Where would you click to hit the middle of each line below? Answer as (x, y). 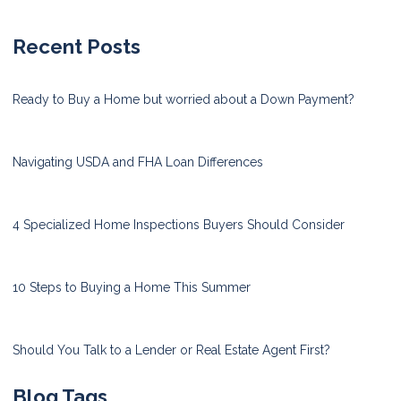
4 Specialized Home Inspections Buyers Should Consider (179, 224)
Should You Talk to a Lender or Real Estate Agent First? (171, 350)
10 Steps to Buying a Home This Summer (132, 287)
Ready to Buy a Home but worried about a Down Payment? (183, 99)
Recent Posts (77, 46)
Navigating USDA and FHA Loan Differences (138, 162)
